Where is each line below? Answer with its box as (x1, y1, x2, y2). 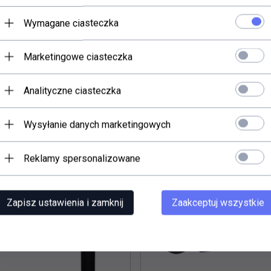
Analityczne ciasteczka (24, 85, 121, 96)
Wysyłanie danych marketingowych (24, 119, 171, 130)
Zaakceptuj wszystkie (172, 197, 264, 208)
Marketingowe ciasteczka (24, 51, 132, 62)
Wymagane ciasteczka (24, 17, 119, 28)
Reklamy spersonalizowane (24, 152, 140, 164)
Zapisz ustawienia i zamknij (7, 197, 123, 208)
